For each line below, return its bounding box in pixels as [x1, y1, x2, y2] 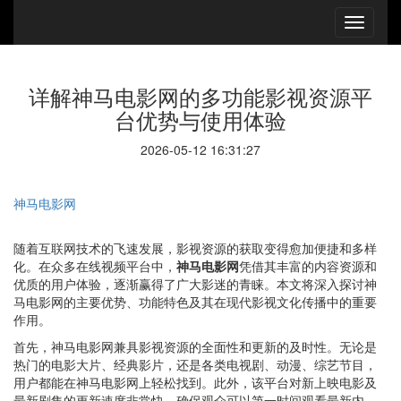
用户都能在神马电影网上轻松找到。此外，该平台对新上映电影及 [13, 373, 377, 391]
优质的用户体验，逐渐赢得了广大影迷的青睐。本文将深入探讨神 [13, 275, 377, 293]
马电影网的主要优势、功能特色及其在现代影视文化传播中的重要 [13, 293, 377, 311]
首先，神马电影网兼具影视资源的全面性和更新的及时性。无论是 [13, 337, 377, 355]
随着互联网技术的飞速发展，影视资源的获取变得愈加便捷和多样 [13, 239, 377, 257]
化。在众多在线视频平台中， [13, 257, 176, 275]
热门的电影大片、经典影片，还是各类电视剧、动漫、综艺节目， [13, 355, 377, 373]
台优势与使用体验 [115, 104, 286, 135]
